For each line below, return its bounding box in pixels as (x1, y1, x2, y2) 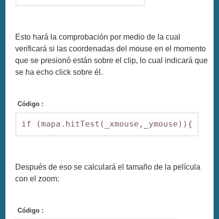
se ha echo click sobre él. (15, 68, 103, 77)
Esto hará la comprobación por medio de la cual (15, 33, 181, 42)
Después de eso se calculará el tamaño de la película (15, 163, 201, 172)
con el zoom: (15, 175, 60, 183)
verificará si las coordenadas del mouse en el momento (15, 44, 206, 53)
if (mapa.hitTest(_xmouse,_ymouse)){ (22, 119, 193, 129)
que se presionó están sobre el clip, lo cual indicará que (15, 56, 208, 65)
